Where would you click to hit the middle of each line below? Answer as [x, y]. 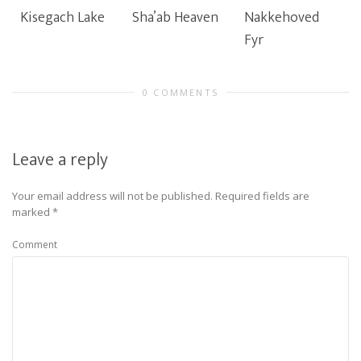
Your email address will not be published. [112, 196]
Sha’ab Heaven [175, 18]
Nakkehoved [282, 18]
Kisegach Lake [62, 18]
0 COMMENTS [180, 92]
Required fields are [262, 196]
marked [32, 212]
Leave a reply [60, 160]
